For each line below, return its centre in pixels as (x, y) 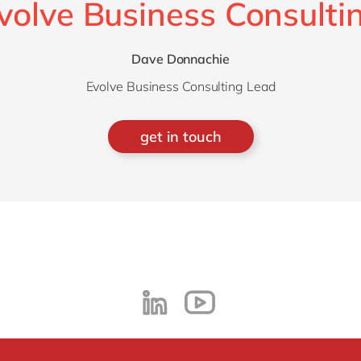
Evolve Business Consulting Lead (180, 86)
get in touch (180, 137)
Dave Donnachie (180, 59)
